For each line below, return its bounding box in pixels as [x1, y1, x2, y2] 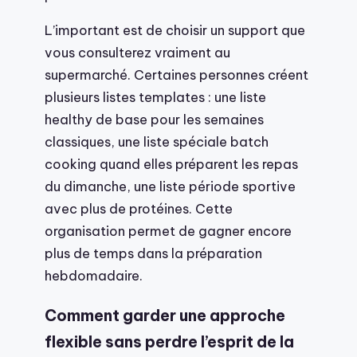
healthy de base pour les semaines [45, 111, 264, 128]
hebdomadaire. [45, 267, 143, 284]
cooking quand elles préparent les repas [45, 155, 298, 173]
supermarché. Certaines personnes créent [45, 66, 308, 84]
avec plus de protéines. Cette [45, 200, 233, 218]
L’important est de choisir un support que [45, 22, 305, 39]
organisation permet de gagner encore [45, 222, 292, 240]
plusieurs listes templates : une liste [45, 88, 266, 106]
